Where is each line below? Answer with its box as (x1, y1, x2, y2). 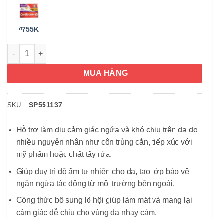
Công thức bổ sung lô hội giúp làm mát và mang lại (16, 196, 192, 205)
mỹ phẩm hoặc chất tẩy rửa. (16, 150, 112, 158)
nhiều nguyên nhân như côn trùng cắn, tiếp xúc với (16, 137, 192, 146)
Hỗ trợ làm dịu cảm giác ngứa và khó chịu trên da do (16, 125, 197, 134)
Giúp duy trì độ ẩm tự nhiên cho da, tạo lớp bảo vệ (16, 167, 189, 175)
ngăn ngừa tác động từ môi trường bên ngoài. (16, 179, 175, 188)
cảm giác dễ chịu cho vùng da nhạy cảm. (16, 208, 157, 217)
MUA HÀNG (83, 68, 128, 77)
